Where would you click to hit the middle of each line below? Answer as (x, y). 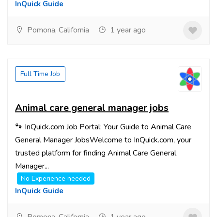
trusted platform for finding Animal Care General (96, 153)
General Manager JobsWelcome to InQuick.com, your (103, 140)
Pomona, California (57, 30)
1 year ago (127, 30)
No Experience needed (56, 178)
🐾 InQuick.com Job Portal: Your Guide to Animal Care (103, 127)
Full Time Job (40, 74)
